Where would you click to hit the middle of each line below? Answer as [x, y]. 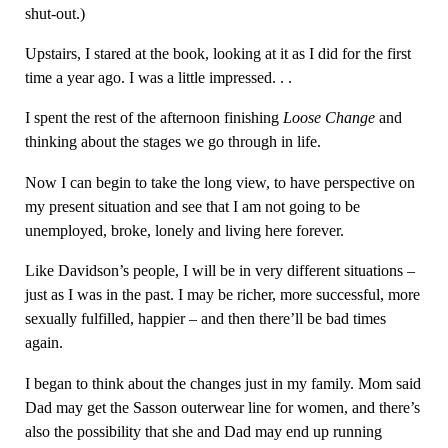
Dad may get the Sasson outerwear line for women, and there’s [222, 407]
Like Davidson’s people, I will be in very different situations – [219, 271]
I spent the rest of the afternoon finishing [153, 118]
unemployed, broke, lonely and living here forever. [184, 230]
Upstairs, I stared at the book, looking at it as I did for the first [217, 54]
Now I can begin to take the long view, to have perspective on [219, 182]
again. [43, 343]
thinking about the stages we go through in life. [172, 142]
